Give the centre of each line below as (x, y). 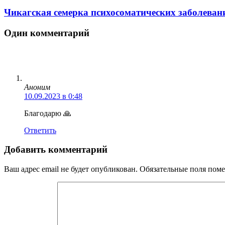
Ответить (40, 130)
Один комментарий (47, 33)
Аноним (37, 87)
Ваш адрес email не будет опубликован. (71, 169)
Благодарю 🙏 (48, 113)
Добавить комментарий (56, 150)
